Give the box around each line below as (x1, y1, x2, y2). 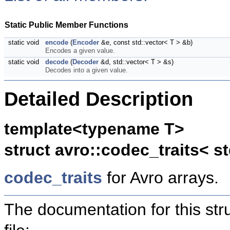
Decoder (72, 58, 99, 66)
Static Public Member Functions (5, 20, 128, 29)
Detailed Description (4, 88, 193, 110)
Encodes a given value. (45, 47, 115, 54)
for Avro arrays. (102, 168, 219, 187)
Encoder (72, 39, 99, 46)
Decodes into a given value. (45, 66, 128, 74)
